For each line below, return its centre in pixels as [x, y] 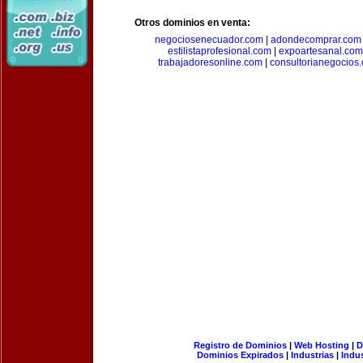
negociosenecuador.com [209, 40]
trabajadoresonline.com [210, 62]
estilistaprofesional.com [220, 51]
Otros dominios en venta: [192, 23]
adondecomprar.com [316, 40]
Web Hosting [321, 345]
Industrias [312, 355]
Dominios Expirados [240, 355]
